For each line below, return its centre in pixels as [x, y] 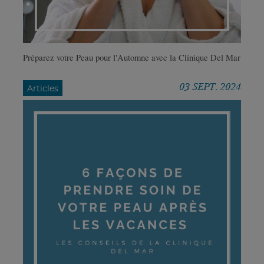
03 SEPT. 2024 [210, 87]
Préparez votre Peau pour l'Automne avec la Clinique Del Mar [132, 57]
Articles [43, 88]
